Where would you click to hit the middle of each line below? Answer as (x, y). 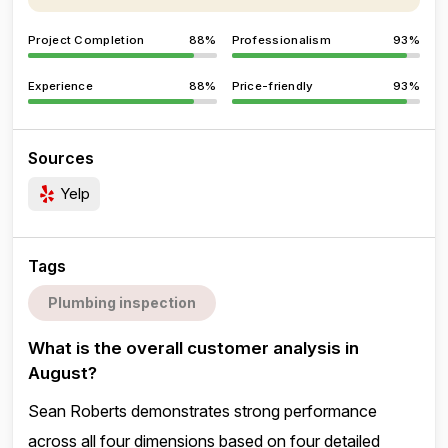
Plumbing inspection (122, 302)
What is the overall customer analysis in (193, 348)
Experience (60, 86)
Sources (61, 158)
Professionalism (281, 40)
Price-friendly (272, 86)
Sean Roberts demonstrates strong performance (202, 411)
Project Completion (86, 40)
